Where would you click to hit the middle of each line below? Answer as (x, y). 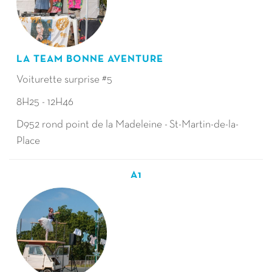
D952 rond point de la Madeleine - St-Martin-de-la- (127, 125)
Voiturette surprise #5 (64, 80)
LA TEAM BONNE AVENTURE (91, 59)
